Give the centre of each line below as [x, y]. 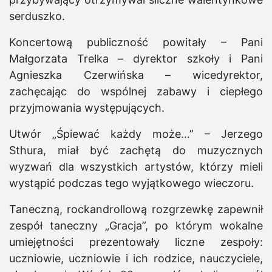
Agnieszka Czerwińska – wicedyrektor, [136, 75]
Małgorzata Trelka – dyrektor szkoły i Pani [136, 58]
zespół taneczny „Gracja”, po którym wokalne [136, 225]
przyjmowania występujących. [87, 107]
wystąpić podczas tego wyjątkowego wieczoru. [131, 183]
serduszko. [37, 16]
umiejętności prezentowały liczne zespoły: [136, 242]
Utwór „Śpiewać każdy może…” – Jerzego [136, 134]
